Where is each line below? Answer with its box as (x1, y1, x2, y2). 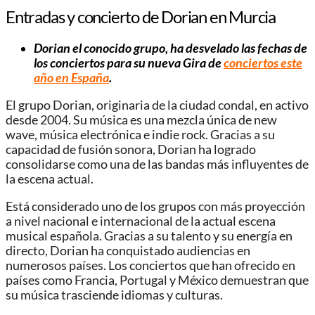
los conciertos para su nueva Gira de (34, 56, 224, 71)
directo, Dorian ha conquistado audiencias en (6, 243, 250, 258)
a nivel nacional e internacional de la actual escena (6, 213, 276, 229)
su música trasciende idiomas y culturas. (6, 287, 223, 302)
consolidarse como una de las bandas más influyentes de (6, 156, 309, 172)
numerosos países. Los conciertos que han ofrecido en (6, 257, 295, 273)
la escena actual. (6, 171, 94, 186)
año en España (34, 70, 109, 86)
